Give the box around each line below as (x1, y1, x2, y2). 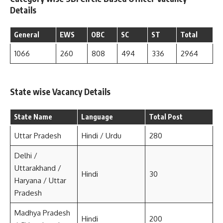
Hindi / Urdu (81, 130, 121, 140)
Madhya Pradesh (14, 208, 70, 218)
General (14, 30, 39, 39)
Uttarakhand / (14, 163, 61, 173)
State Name (14, 112, 52, 121)
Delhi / (14, 150, 37, 160)
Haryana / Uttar (14, 175, 66, 185)
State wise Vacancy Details (10, 86, 111, 97)
